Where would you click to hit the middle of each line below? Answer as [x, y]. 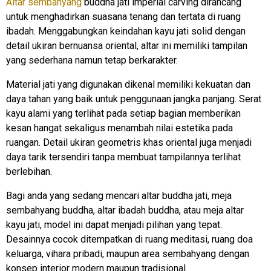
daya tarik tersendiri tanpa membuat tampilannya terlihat [123, 157]
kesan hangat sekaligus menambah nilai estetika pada [119, 128]
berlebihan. [29, 171]
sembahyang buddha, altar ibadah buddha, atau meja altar [125, 210]
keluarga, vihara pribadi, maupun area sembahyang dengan [128, 253]
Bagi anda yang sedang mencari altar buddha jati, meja [119, 195]
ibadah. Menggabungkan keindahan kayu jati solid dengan [126, 31]
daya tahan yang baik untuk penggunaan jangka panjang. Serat [134, 99]
